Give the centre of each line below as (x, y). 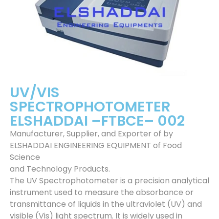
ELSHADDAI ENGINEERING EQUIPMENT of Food (96, 145)
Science (25, 157)
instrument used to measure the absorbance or (102, 192)
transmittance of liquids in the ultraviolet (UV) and (106, 204)
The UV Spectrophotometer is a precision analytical (109, 181)
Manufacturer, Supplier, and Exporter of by (91, 134)
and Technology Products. (60, 169)
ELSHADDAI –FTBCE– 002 (97, 121)
